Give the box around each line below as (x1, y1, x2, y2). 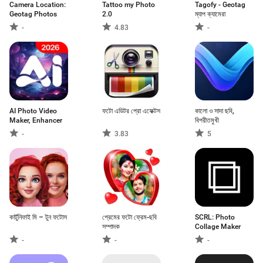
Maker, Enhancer (9, 116, 62, 124)
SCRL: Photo (195, 213, 235, 221)
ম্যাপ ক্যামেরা (195, 10, 225, 18)
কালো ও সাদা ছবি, (195, 107, 234, 115)
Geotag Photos (9, 10, 57, 18)
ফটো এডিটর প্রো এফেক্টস (102, 107, 160, 115)
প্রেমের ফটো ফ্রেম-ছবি (102, 213, 157, 221)
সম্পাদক (102, 222, 120, 231)
